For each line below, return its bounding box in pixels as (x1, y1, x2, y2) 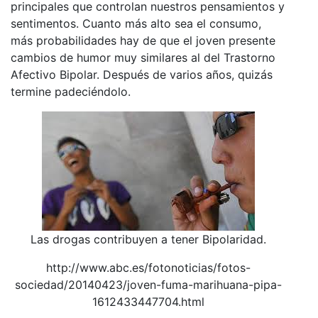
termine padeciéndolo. (11, 84, 131, 99)
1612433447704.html (92, 294, 204, 309)
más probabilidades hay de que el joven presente (11, 33, 275, 48)
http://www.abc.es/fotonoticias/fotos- (46, 260, 251, 275)
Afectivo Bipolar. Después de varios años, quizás (11, 67, 273, 82)
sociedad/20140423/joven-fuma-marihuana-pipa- (15, 277, 282, 292)
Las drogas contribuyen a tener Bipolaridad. (31, 231, 266, 246)
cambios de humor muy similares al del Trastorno (11, 50, 275, 65)
